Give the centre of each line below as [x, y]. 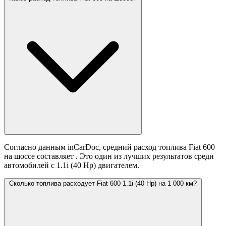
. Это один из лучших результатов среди [145, 156]
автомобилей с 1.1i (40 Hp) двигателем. [72, 165]
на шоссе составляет [40, 156]
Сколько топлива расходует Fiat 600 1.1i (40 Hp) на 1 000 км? [103, 184]
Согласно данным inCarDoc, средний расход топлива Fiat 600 [109, 147]
